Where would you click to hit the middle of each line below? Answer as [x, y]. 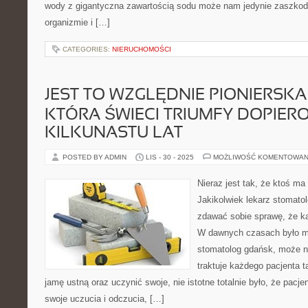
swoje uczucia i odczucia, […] [104, 299]
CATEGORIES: [87, 49]
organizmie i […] [77, 22]
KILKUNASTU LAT [114, 133]
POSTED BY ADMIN [96, 157]
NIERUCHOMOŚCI [142, 49]
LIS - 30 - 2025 [170, 157]
